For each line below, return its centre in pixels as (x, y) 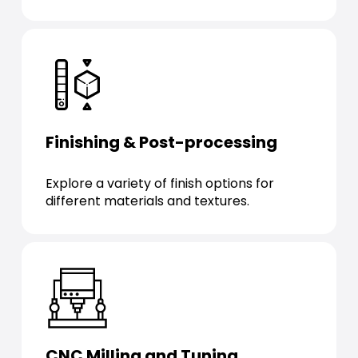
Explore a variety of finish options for (159, 183)
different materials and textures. (147, 201)
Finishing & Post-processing (161, 142)
